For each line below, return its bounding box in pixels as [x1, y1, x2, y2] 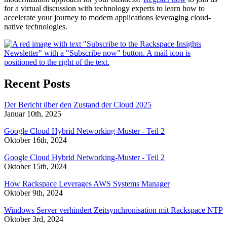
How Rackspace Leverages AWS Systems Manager [4, 179, 170, 188]
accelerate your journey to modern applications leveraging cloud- [4, 13, 211, 22]
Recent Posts [4, 77, 70, 90]
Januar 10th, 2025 [4, 109, 61, 119]
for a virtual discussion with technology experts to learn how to [4, 4, 205, 13]
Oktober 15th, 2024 [4, 162, 67, 171]
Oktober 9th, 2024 [4, 188, 63, 198]
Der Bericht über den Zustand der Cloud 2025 [4, 100, 152, 109]
